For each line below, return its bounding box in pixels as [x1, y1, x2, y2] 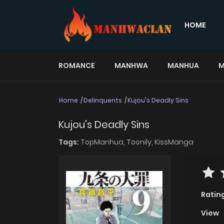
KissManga [154, 137, 193, 147]
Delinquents [83, 95, 122, 104]
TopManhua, [80, 137, 126, 147]
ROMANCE [58, 60, 95, 70]
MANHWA [114, 60, 148, 70]
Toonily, [126, 137, 154, 147]
